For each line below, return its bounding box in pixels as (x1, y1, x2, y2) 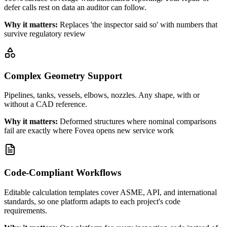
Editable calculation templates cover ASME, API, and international (4, 187, 217, 197)
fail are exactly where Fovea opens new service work (4, 126, 174, 135)
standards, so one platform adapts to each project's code (4, 197, 180, 206)
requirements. (4, 206, 47, 215)
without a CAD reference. (4, 100, 87, 109)
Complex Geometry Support (4, 70, 122, 81)
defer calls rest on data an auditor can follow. (4, 3, 146, 12)
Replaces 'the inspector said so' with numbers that (60, 20, 217, 29)
